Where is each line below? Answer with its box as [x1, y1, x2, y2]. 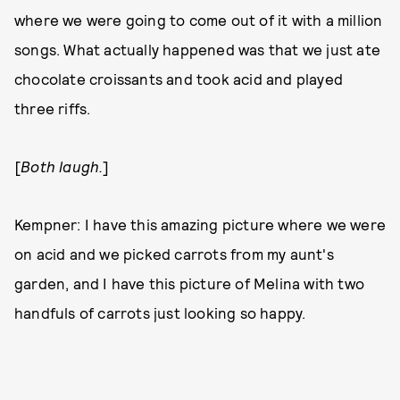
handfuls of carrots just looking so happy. [14, 304, 306, 322]
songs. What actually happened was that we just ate [14, 40, 381, 59]
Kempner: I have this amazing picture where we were [14, 215, 387, 234]
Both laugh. [21, 157, 104, 176]
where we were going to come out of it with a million [14, 11, 383, 29]
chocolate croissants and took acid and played [14, 70, 344, 88]
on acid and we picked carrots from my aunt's [14, 245, 334, 263]
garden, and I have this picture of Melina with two [14, 274, 365, 293]
